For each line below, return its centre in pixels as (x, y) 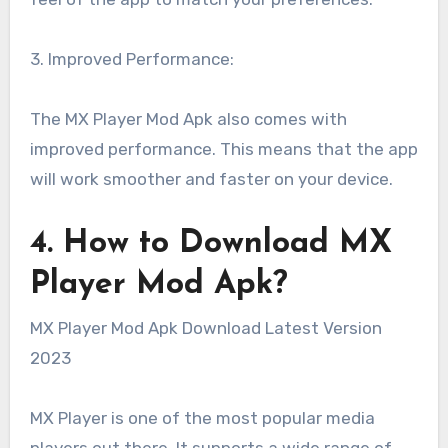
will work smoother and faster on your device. (211, 179)
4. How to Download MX (210, 244)
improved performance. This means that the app (223, 149)
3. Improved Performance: (131, 59)
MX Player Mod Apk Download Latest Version (205, 327)
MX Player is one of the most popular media (202, 417)
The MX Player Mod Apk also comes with (188, 119)
